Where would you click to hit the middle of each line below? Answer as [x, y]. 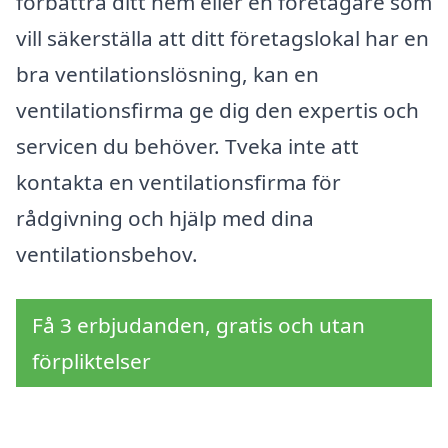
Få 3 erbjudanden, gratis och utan [198, 325]
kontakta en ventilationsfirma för [178, 181]
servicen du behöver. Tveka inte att [187, 145]
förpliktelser [91, 361]
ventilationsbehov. [107, 253]
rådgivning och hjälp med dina [165, 217]
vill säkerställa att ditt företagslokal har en [222, 37]
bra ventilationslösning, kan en [167, 73]
